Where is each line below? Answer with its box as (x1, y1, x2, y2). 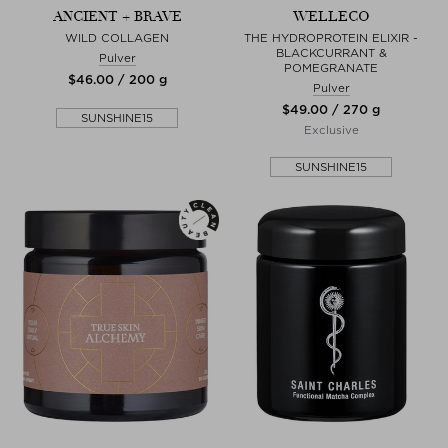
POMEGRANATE (284, 60, 378, 75)
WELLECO (292, 7, 370, 25)
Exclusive (303, 122, 359, 137)
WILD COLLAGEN (65, 30, 169, 45)
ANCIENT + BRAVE (52, 7, 182, 25)
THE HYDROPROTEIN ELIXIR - (244, 30, 418, 45)
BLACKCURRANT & (275, 45, 387, 60)
